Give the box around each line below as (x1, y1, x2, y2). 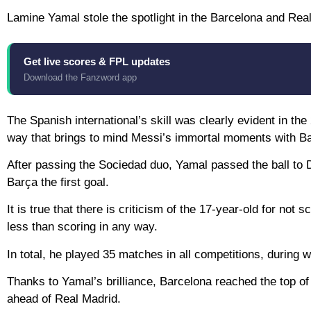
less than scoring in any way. (7, 220, 158, 234)
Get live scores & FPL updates (24, 55, 170, 67)
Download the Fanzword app (24, 72, 137, 83)
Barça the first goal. (7, 175, 109, 189)
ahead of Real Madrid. (7, 292, 121, 306)
